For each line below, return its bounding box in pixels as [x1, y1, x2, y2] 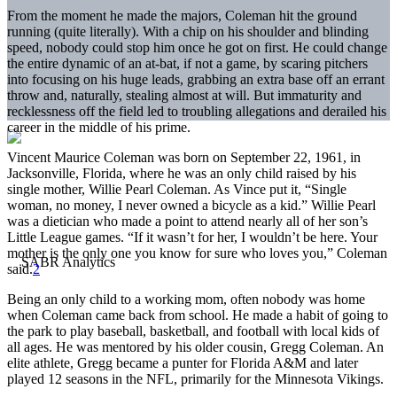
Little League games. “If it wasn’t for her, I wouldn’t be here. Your [7, 229, 378, 245]
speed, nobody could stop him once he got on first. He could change [7, 39, 387, 55]
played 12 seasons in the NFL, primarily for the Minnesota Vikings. [7, 370, 384, 386]
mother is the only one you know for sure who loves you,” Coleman [7, 245, 387, 261]
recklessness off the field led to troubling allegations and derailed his [7, 103, 386, 119]
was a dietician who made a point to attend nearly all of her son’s [7, 213, 368, 229]
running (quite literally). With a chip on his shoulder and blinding [7, 23, 369, 39]
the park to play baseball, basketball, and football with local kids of [7, 323, 379, 339]
